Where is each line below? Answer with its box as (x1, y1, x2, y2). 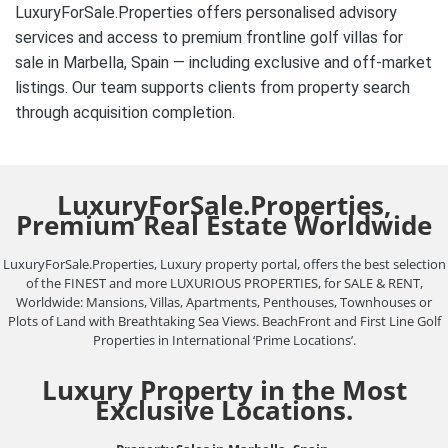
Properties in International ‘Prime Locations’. (92, 331, 356, 350)
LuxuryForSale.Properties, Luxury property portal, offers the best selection (2, 255, 446, 274)
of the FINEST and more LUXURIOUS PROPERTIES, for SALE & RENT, (25, 274, 423, 293)
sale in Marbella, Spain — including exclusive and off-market (15, 53, 432, 73)
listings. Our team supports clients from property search (15, 78, 410, 98)
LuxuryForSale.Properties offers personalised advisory (15, 3, 397, 23)
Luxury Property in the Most (41, 372, 407, 409)
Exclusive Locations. (95, 392, 353, 429)
